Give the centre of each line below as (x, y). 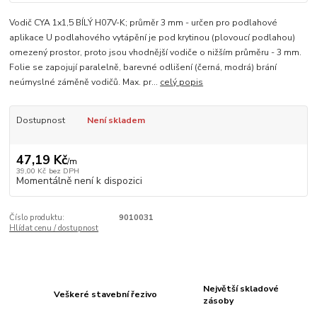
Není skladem (116, 120)
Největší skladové (241, 288)
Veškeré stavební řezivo (106, 295)
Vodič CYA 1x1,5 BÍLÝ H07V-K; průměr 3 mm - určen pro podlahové (144, 22)
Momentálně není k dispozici (79, 181)
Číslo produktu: (37, 218)
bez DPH (64, 171)
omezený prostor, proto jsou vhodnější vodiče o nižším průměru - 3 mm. (156, 52)
